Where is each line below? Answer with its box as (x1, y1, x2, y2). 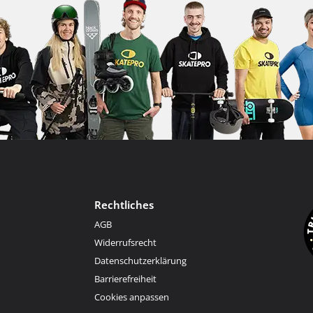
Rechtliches (94, 198, 154, 212)
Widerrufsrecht (94, 236, 156, 249)
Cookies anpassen (94, 291, 169, 303)
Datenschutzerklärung (94, 254, 187, 267)
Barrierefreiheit (94, 272, 156, 285)
